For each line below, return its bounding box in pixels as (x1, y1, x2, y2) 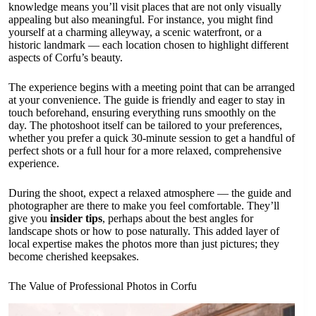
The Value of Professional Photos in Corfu (8, 280, 197, 293)
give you (8, 212, 50, 225)
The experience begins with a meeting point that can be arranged (8, 81, 295, 94)
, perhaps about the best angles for (102, 212, 253, 225)
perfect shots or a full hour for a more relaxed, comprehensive (8, 145, 281, 157)
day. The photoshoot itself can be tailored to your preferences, (8, 119, 282, 132)
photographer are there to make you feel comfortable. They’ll (8, 200, 279, 212)
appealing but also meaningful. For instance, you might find (8, 13, 273, 26)
